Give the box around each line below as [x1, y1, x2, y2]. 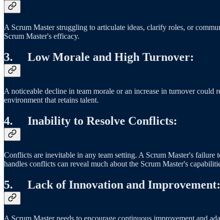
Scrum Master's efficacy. [4, 31, 80, 40]
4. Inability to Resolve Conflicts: [4, 114, 177, 127]
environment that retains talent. [4, 95, 99, 104]
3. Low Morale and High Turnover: [4, 50, 194, 63]
